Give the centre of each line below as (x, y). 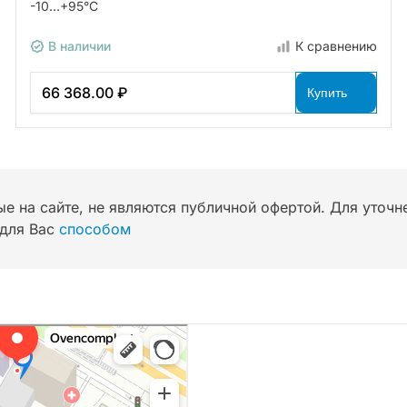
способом (95, 228)
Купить (328, 92)
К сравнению (337, 45)
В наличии (77, 45)
